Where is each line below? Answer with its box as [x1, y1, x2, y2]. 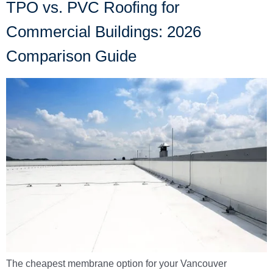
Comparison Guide [6, 47, 136, 66]
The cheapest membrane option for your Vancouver [6, 258, 227, 269]
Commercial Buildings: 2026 [6, 23, 201, 41]
